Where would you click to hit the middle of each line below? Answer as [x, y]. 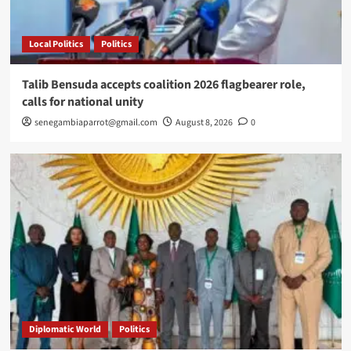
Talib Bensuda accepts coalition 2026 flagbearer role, [163, 85]
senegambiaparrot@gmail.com [96, 123]
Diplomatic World [65, 330]
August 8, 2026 [204, 123]
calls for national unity [82, 102]
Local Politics [56, 45]
